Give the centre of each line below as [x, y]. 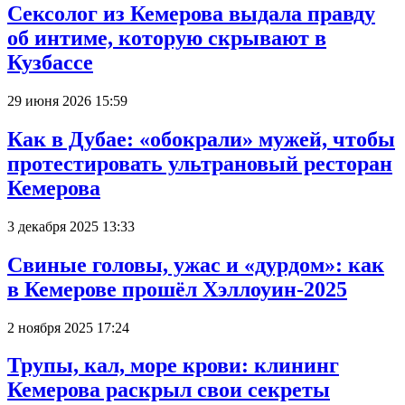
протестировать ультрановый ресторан [200, 163]
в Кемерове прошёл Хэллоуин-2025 [177, 289]
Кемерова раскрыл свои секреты [169, 390]
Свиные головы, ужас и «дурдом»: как [196, 264]
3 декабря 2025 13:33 [71, 226]
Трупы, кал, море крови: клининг [173, 366]
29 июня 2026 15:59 [67, 100]
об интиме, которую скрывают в [167, 38]
